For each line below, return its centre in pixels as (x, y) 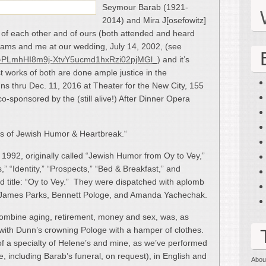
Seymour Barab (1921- (145, 7)
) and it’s (173, 59)
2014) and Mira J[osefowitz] (154, 20)
